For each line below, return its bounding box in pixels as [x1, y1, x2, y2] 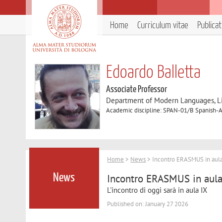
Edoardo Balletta [106, 64, 201, 81]
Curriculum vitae [137, 21, 188, 30]
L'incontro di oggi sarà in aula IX [107, 185, 208, 195]
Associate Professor [106, 85, 167, 94]
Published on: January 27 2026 [107, 199, 189, 208]
